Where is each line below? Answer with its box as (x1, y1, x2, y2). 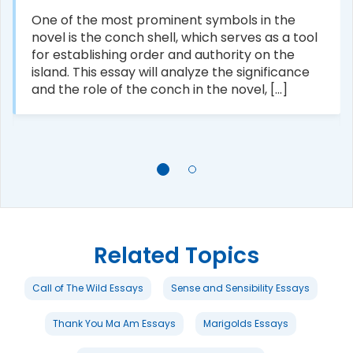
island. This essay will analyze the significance (32, 62, 310, 81)
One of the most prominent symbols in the (32, 10, 295, 29)
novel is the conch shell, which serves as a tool (32, 28, 318, 46)
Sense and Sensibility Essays (170, 281, 310, 295)
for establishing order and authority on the (32, 45, 295, 64)
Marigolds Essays (203, 316, 288, 330)
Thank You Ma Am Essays (53, 316, 176, 330)
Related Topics (94, 240, 259, 271)
